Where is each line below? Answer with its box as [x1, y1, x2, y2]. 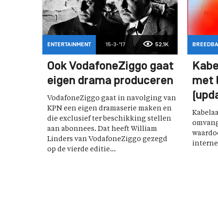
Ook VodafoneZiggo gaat [47, 61, 174, 73]
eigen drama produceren [47, 75, 173, 88]
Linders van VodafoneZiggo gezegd [47, 136, 167, 143]
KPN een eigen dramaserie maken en [47, 105, 172, 112]
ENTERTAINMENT [47, 42, 91, 48]
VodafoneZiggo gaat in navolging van [47, 95, 176, 102]
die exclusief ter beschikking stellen [47, 115, 171, 123]
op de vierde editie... [47, 146, 116, 153]
